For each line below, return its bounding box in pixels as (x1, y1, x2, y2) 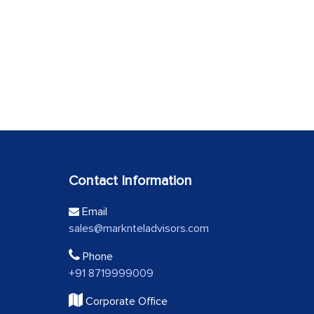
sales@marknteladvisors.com (69, 221, 209, 236)
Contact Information (69, 172, 192, 190)
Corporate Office (83, 294, 168, 309)
